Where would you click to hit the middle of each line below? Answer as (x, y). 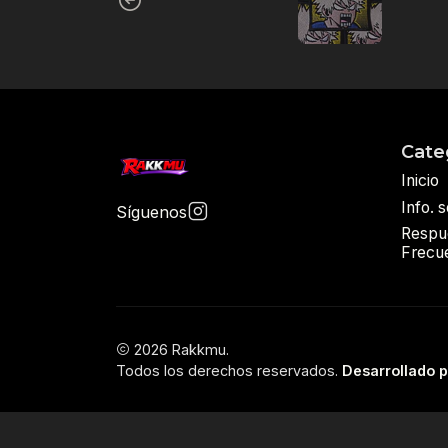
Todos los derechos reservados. (228, 370)
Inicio (419, 181)
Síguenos (151, 211)
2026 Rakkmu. (179, 349)
